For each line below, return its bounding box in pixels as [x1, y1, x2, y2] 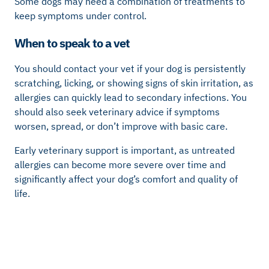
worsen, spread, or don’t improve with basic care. [14, 120, 228, 133]
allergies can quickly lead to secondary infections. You [14, 91, 247, 104]
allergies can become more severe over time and [14, 159, 226, 171]
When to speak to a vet [14, 35, 130, 52]
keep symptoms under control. [14, 9, 147, 22]
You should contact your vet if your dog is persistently [14, 62, 246, 75]
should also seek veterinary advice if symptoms [14, 106, 220, 118]
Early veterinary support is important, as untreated [14, 144, 235, 157]
